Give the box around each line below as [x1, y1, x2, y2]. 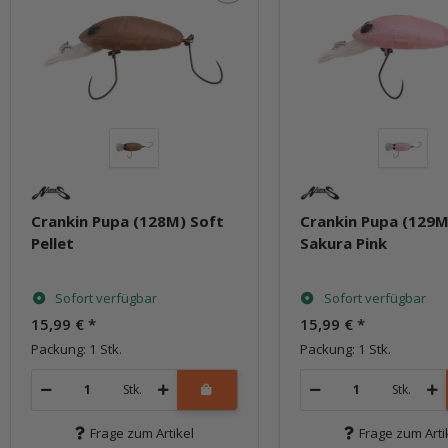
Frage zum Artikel [89, 423, 194, 442]
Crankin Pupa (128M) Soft [31, 210, 224, 231]
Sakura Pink [299, 232, 387, 253]
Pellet [31, 232, 74, 253]
